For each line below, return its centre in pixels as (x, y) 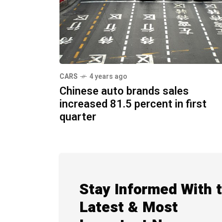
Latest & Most (129, 208)
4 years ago (108, 77)
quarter (78, 117)
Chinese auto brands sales (124, 91)
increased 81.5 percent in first (133, 104)
